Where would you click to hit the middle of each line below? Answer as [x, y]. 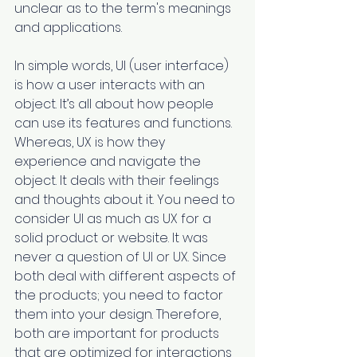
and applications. [70, 27]
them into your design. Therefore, [119, 314]
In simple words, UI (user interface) [123, 65]
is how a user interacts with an [111, 84]
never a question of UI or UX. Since [122, 257]
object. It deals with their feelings [118, 180]
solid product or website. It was [113, 237]
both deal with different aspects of [127, 276]
